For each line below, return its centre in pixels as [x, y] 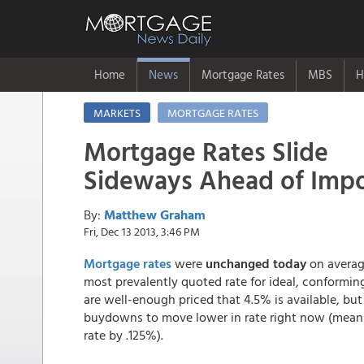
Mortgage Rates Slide [206, 151]
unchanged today [258, 263]
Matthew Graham [155, 214]
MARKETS [117, 113]
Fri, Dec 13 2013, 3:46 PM [142, 231]
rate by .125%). [125, 335]
